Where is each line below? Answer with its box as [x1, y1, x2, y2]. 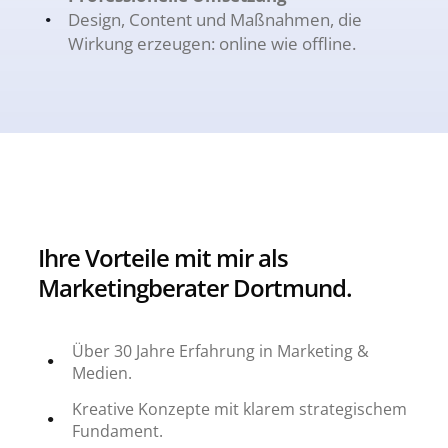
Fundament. [72, 420, 163, 442]
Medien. [72, 362, 132, 384]
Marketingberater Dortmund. [38, 271, 352, 304]
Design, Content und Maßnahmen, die [68, 8, 362, 31]
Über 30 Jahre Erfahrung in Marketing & [72, 340, 369, 362]
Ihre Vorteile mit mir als [38, 241, 288, 274]
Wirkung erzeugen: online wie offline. [68, 32, 356, 55]
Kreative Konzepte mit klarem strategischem [72, 398, 407, 420]
